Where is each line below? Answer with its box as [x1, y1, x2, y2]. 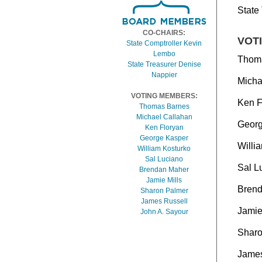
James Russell [140, 197, 188, 205]
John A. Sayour [140, 208, 188, 216]
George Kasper [140, 134, 188, 142]
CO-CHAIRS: [143, 29, 185, 37]
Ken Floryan [144, 123, 184, 132]
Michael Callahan [136, 113, 192, 121]
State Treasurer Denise [127, 60, 201, 68]
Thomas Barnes [139, 102, 189, 111]
